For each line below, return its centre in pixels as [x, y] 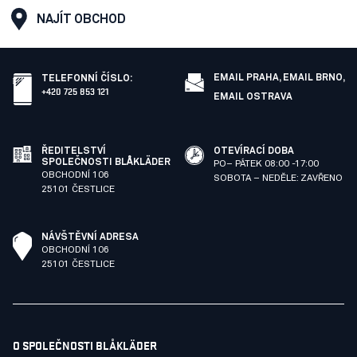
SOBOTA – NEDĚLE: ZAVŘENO [278, 178]
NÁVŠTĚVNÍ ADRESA [90, 237]
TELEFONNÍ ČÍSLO [86, 78]
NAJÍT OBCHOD [81, 19]
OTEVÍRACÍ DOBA [254, 151]
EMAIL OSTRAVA [253, 97]
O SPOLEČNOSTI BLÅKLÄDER [85, 344]
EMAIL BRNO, [314, 78]
